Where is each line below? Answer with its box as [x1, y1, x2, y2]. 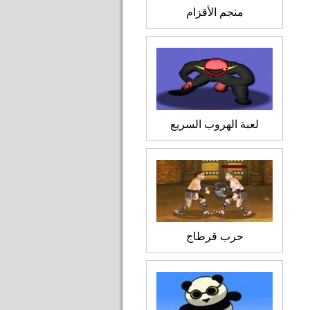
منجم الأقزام [185, 6, 244, 18]
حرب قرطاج [185, 230, 244, 242]
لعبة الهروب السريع [170, 118, 259, 130]
